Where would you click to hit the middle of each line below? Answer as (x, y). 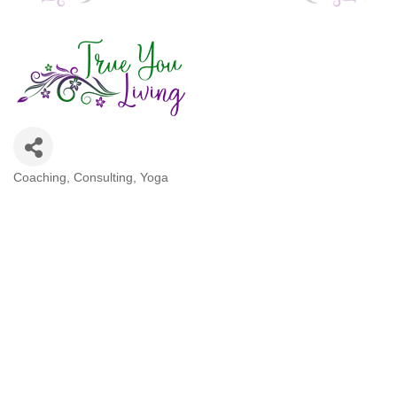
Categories (58, 193)
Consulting (103, 177)
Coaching (40, 177)
